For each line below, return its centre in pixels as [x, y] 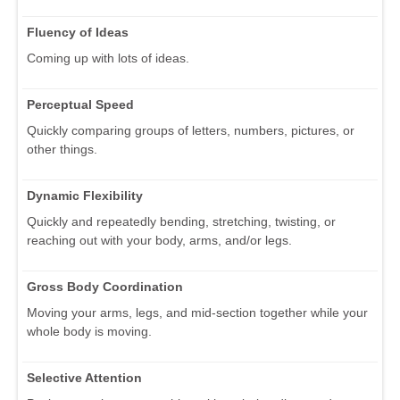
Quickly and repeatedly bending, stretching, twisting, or [181, 221]
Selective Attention [84, 377]
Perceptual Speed [80, 104]
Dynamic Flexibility [85, 195]
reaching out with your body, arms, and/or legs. [159, 240]
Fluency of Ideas [78, 32]
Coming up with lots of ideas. [108, 58]
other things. [62, 149]
